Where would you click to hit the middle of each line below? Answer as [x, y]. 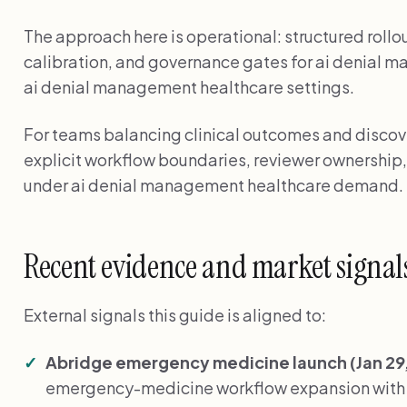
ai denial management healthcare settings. [189, 86]
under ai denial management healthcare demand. [213, 184]
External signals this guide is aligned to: [175, 314]
